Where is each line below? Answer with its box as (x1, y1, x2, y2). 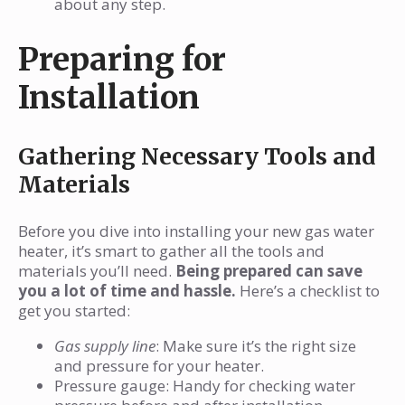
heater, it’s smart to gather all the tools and (18, 240, 325, 262)
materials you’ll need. (18, 260, 175, 282)
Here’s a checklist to (236, 280, 380, 302)
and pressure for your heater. (54, 355, 264, 377)
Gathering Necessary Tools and (18, 142, 376, 172)
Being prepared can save (175, 260, 363, 282)
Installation (18, 78, 200, 118)
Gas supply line (54, 335, 155, 357)
